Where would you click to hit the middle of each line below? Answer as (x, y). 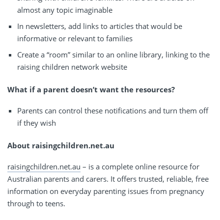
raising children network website (72, 67)
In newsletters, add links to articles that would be (100, 26)
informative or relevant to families (75, 39)
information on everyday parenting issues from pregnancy (106, 191)
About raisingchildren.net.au (62, 146)
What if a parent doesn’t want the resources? (91, 90)
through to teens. (36, 204)
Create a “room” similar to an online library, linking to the (113, 55)
